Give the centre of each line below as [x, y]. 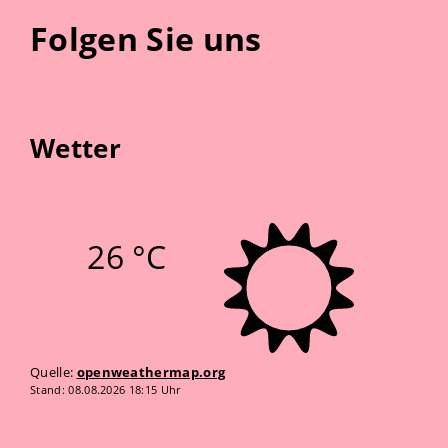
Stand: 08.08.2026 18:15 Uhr [105, 389]
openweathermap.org [151, 371]
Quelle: [53, 371]
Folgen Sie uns [146, 38]
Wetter [75, 148]
